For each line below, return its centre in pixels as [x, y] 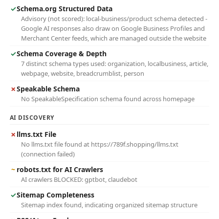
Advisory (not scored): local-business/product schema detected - [114, 19]
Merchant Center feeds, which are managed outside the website [114, 38]
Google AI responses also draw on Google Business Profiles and [113, 28]
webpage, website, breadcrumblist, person [83, 73]
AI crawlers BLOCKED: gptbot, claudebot [79, 179]
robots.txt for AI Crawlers [60, 169]
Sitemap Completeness [55, 195]
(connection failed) [48, 154]
